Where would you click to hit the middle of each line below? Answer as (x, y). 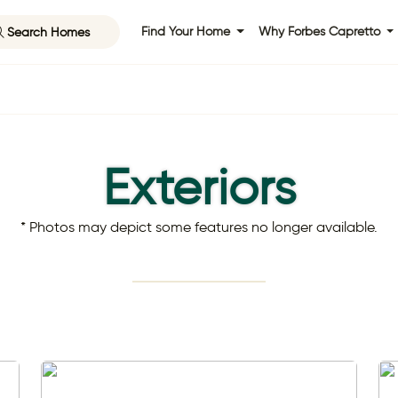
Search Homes (48, 32)
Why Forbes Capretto (321, 32)
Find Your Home (187, 32)
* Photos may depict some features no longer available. (199, 227)
